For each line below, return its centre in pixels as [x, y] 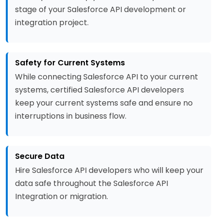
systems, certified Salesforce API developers [100, 90]
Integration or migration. [62, 196]
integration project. [52, 23]
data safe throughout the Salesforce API [92, 183]
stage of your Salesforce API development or [101, 9]
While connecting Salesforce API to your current [107, 77]
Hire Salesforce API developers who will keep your [109, 170]
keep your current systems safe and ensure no [104, 103]
